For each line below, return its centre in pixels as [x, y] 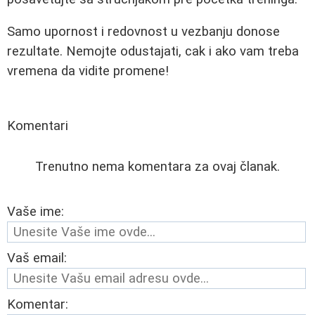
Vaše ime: [36, 212]
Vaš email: [37, 258]
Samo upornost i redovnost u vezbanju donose [143, 32]
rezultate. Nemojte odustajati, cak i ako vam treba [153, 52]
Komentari [38, 126]
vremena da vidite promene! [88, 71]
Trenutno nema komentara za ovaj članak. [157, 167]
